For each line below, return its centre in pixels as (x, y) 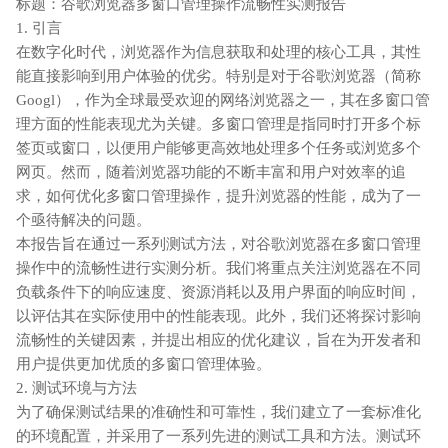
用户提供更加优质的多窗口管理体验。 (143, 363)
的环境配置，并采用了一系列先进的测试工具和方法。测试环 (218, 435)
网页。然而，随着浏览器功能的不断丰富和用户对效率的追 (211, 171)
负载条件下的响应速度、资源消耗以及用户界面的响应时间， (218, 291)
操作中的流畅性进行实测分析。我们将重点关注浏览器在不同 (218, 267)
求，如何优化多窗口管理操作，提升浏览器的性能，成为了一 (218, 195)
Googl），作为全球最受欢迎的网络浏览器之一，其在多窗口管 (223, 99)
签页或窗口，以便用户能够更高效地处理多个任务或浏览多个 (218, 147)
